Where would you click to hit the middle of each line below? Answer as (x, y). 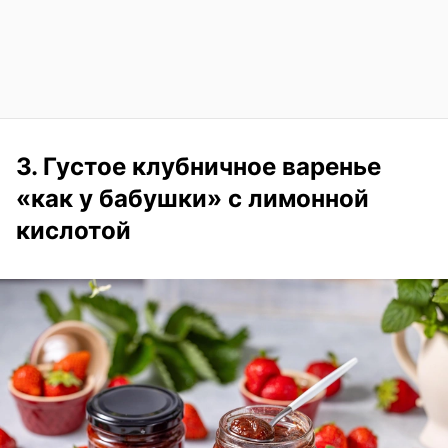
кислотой (73, 230)
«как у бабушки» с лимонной (192, 198)
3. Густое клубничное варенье (198, 166)
